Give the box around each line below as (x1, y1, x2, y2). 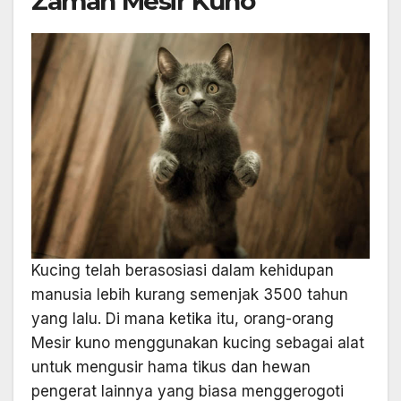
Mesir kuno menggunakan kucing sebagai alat (31, 333, 364, 352)
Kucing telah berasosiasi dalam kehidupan (31, 260, 334, 279)
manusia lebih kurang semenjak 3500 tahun (31, 285, 348, 303)
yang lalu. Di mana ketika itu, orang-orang (31, 309, 334, 328)
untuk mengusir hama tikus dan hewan (31, 357, 311, 376)
